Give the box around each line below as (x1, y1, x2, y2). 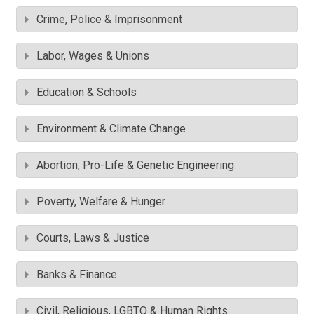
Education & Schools (36, 86, 137, 100)
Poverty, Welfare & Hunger (36, 195, 165, 209)
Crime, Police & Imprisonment (36, 13, 182, 27)
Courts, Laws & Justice (36, 231, 149, 245)
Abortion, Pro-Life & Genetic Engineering (36, 158, 234, 172)
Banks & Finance (36, 268, 117, 282)
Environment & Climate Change (36, 122, 186, 136)
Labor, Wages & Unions (36, 49, 149, 63)
